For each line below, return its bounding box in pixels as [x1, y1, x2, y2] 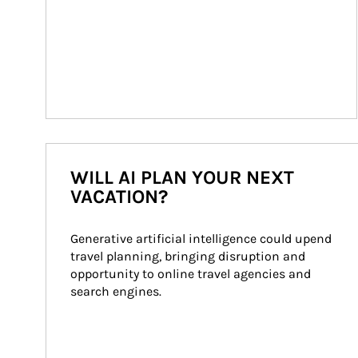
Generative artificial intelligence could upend [70, 231, 335, 246]
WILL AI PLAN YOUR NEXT [70, 166, 294, 189]
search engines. [70, 284, 161, 299]
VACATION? [70, 185, 168, 208]
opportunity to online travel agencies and [70, 266, 314, 281]
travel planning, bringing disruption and [70, 249, 308, 264]
